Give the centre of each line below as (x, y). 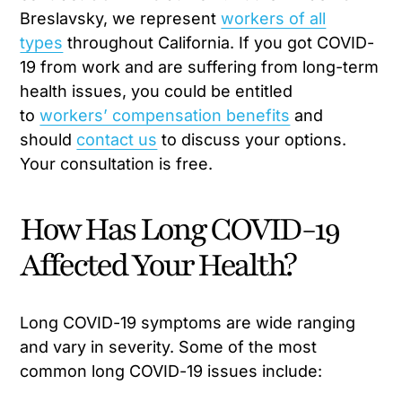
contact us (117, 140)
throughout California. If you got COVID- (219, 43)
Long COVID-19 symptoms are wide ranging (188, 323)
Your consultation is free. (117, 164)
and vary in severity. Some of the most (169, 347)
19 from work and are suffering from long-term (200, 67)
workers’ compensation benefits (165, 116)
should (48, 140)
